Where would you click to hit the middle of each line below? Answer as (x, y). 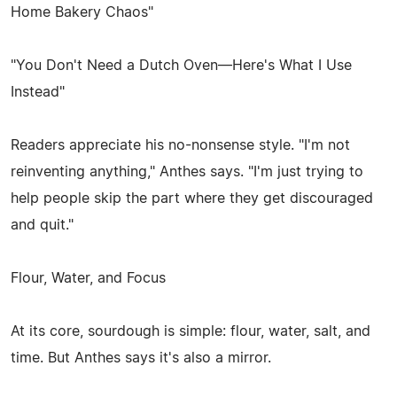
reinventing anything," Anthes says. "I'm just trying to (187, 171)
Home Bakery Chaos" (82, 12)
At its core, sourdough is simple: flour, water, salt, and (191, 331)
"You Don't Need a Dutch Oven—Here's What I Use (181, 65)
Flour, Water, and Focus (88, 278)
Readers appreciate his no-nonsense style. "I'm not (180, 145)
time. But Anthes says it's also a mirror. (141, 358)
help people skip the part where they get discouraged (192, 198)
